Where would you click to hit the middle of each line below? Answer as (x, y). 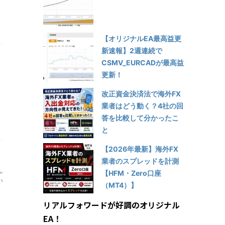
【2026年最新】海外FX (140, 149)
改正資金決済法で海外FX (141, 93)
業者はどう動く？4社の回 (142, 105)
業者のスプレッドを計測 (140, 161)
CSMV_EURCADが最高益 (143, 62)
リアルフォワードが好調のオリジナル (111, 205)
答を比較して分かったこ (140, 118)
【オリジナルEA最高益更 (141, 38)
